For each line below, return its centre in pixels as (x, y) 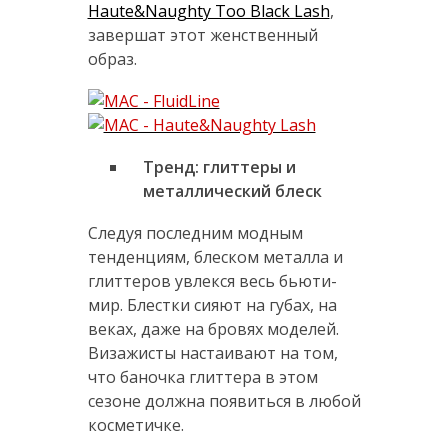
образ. (112, 59)
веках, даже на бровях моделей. (213, 329)
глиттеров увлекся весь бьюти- (212, 281)
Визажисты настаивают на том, (212, 353)
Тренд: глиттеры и (219, 167)
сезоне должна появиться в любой (224, 401)
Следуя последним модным (195, 233)
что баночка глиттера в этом (202, 377)
